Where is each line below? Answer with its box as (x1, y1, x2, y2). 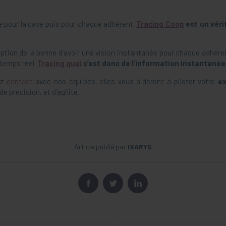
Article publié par (74, 142, 128, 151)
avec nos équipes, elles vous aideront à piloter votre (32, 77, 218, 86)
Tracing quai (37, 59, 82, 68)
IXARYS (128, 142, 152, 151)
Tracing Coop (136, 19, 184, 29)
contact (6, 77, 33, 86)
